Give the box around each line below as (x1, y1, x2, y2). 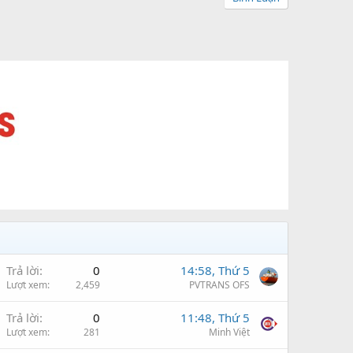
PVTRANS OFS (189, 277, 250, 292)
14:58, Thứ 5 (180, 262, 250, 278)
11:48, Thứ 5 (180, 309, 250, 325)
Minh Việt (209, 325, 250, 339)
